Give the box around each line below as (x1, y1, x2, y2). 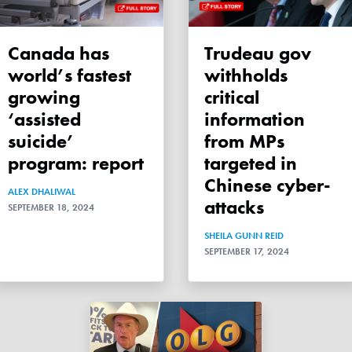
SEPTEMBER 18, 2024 (8, 200, 94, 214)
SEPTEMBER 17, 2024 (204, 244, 289, 258)
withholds (204, 62, 288, 87)
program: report (8, 150, 144, 175)
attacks (204, 194, 264, 219)
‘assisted (8, 106, 81, 131)
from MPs (204, 128, 284, 153)
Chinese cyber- (204, 172, 331, 197)
